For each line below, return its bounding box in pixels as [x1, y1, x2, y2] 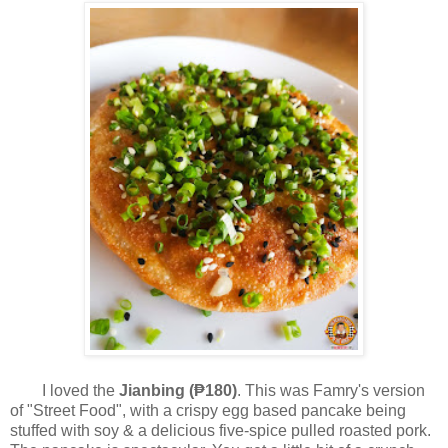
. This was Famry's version [237, 382, 425, 400]
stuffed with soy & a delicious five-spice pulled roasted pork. [10, 422, 431, 440]
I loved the [10, 382, 119, 400]
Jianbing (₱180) [119, 382, 237, 400]
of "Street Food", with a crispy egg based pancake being [10, 402, 406, 420]
